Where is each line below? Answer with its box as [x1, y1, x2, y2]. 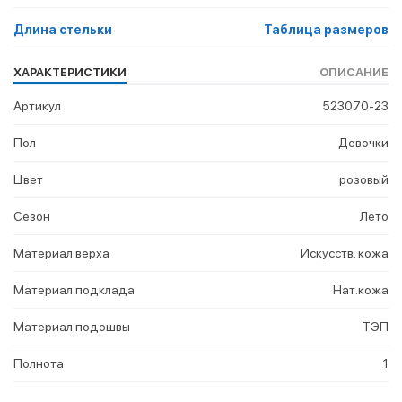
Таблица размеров [264, 22, 389, 38]
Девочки [338, 135, 389, 151]
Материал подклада [13, 283, 135, 298]
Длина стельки [13, 22, 112, 38]
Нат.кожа [333, 283, 389, 298]
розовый [339, 172, 389, 188]
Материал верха [13, 246, 109, 261]
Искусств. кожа [301, 246, 389, 261]
